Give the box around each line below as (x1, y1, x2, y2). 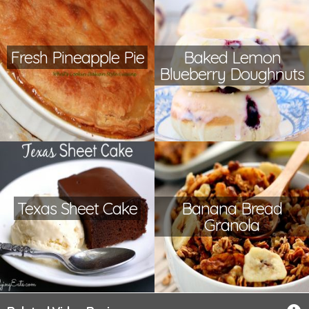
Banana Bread (181, 198, 282, 219)
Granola (204, 215, 259, 236)
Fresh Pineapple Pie (10, 47, 144, 68)
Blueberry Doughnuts (159, 63, 304, 85)
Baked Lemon (183, 47, 281, 68)
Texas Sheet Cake (17, 198, 137, 219)
